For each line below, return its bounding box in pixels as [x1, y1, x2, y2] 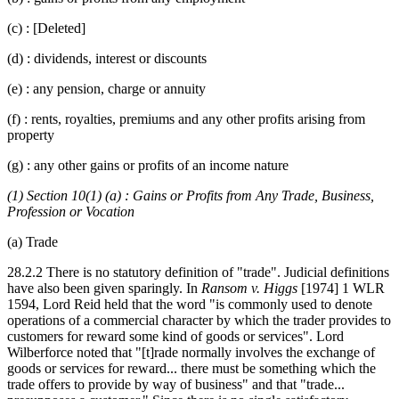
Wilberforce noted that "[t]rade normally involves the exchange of [7, 344, 375, 360]
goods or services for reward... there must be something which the [7, 360, 376, 376]
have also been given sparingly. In [7, 280, 201, 296]
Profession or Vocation [7, 203, 134, 219]
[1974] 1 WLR [297, 280, 385, 296]
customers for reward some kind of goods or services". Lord [7, 328, 344, 344]
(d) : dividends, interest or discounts [7, 50, 207, 66]
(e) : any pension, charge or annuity [7, 80, 206, 96]
